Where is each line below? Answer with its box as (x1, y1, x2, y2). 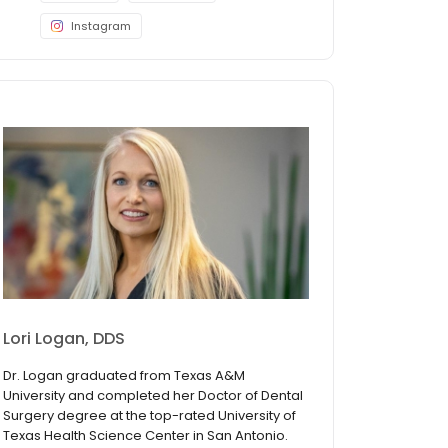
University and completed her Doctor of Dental (3, 386, 303, 406)
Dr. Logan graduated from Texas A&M (3, 366, 245, 386)
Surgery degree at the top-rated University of (3, 406, 296, 426)
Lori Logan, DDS (3, 327, 125, 351)
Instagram (71, 18, 131, 34)
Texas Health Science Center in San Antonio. (3, 426, 288, 446)
